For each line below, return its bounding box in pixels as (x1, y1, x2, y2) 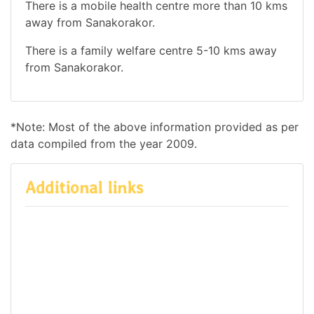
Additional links (25, 177, 143, 198)
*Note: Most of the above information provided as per (11, 119, 299, 134)
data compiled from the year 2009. (11, 136, 197, 151)
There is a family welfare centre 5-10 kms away (25, 43, 277, 57)
